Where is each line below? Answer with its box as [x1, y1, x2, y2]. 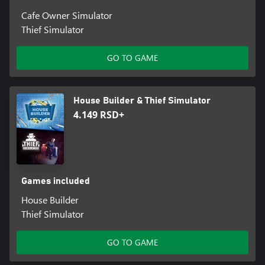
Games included [21, 176, 90, 186]
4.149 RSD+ [73, 108, 124, 121]
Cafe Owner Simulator [21, 8, 112, 21]
